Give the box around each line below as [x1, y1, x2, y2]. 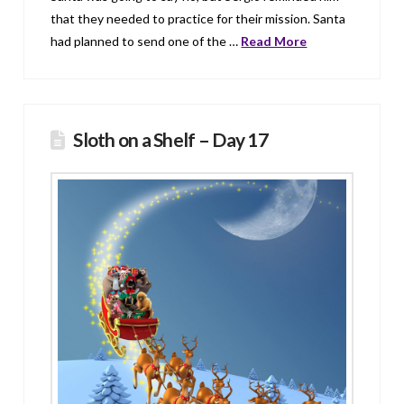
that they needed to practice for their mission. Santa [50, 10, 346, 26]
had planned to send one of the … [50, 32, 242, 49]
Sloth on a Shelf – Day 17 [73, 128, 268, 151]
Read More [241, 32, 308, 49]
